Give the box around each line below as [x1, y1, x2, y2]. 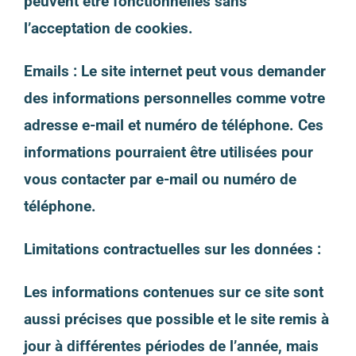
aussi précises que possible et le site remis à [23, 309, 329, 328]
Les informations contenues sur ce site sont [23, 282, 323, 301]
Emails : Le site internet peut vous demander [23, 61, 326, 80]
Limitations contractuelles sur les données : [23, 239, 321, 258]
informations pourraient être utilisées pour [23, 142, 313, 161]
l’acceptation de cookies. [23, 18, 193, 37]
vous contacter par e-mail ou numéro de [23, 169, 296, 188]
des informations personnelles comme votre [23, 88, 325, 107]
